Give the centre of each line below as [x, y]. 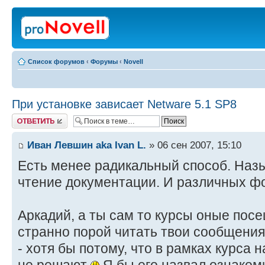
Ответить [26, 117]
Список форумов [56, 62]
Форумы [104, 62]
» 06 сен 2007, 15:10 [194, 145]
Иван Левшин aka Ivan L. [87, 145]
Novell [133, 62]
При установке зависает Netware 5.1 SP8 [124, 104]
